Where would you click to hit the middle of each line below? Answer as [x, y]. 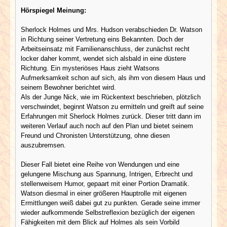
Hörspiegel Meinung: [53, 10]
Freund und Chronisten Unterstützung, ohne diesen [95, 135]
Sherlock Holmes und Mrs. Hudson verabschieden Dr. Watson [111, 29]
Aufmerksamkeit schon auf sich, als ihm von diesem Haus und [113, 78]
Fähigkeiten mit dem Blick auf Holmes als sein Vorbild [100, 222]
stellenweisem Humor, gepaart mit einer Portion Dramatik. [105, 183]
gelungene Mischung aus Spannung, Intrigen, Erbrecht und [107, 174]
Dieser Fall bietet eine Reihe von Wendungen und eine [100, 164]
